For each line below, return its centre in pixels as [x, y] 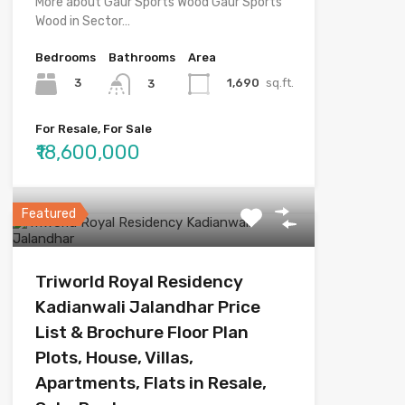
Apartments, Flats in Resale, [151, 382]
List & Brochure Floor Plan [141, 332]
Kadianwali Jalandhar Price [147, 306]
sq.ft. [279, 83]
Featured [48, 213]
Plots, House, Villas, [114, 357]
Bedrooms [65, 57]
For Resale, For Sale [93, 128]
